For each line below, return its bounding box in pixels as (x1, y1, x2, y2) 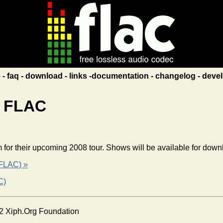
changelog (155, 72, 196, 80)
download (25, 72, 63, 80)
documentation (91, 72, 149, 80)
